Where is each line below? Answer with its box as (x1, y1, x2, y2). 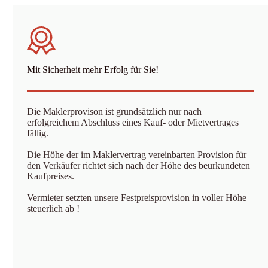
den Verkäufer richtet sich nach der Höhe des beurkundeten (27, 160, 251, 170)
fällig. (27, 128, 49, 138)
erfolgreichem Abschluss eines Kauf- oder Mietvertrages (27, 117, 239, 127)
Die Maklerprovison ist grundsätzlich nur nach (27, 106, 202, 117)
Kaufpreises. (27, 171, 75, 181)
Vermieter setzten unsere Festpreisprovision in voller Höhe (27, 193, 247, 203)
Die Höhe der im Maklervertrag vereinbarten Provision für (27, 150, 247, 160)
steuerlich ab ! (27, 203, 80, 214)
